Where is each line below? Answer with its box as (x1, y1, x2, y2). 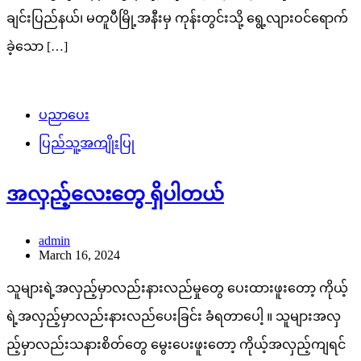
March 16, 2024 (39, 248, 120, 263)
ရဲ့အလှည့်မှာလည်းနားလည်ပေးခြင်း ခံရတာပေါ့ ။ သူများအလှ (6, 309, 341, 324)
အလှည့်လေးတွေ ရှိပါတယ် (6, 184, 224, 205)
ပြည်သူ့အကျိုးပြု (39, 136, 135, 151)
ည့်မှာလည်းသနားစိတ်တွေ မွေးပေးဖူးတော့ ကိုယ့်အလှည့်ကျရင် (6, 338, 346, 352)
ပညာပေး (39, 108, 89, 122)
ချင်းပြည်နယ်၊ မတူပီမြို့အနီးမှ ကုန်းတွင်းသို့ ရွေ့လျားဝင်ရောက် (6, 11, 348, 26)
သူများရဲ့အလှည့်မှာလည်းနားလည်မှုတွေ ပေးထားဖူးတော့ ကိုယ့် (6, 281, 348, 296)
